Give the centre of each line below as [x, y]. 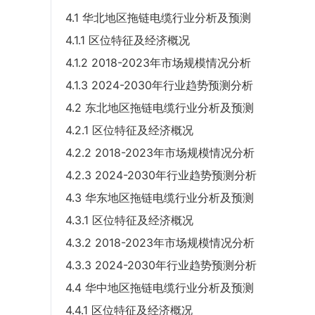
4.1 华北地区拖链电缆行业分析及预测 [158, 18]
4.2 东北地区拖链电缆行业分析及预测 [160, 108]
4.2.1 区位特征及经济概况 [129, 130]
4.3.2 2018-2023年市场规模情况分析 [160, 243]
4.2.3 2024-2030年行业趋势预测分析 [161, 175]
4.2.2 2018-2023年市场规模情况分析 [160, 153]
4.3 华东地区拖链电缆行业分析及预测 [160, 198]
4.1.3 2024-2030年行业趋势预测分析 [159, 85]
